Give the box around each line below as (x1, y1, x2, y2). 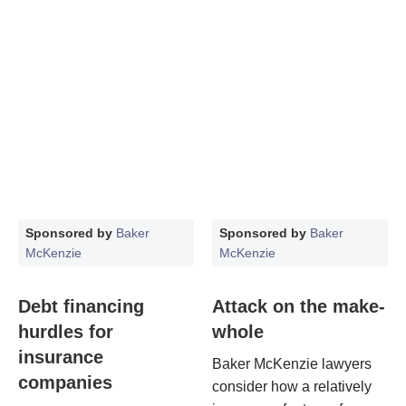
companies (18, 372, 112, 392)
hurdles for (18, 321, 113, 342)
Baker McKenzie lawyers (212, 355, 372, 372)
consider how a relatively (212, 378, 372, 394)
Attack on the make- (212, 295, 385, 316)
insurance (18, 346, 103, 367)
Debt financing (18, 295, 144, 316)
